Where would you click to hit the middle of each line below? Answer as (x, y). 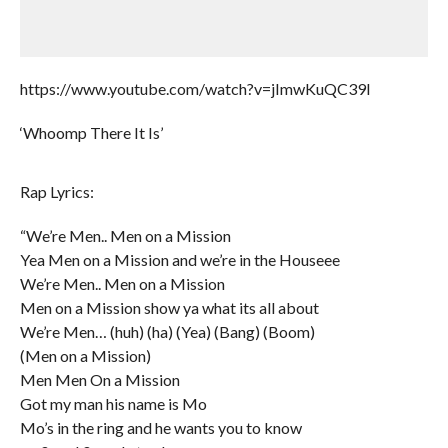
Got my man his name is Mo (113, 403)
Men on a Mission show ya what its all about (169, 307)
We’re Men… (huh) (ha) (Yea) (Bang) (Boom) (167, 331)
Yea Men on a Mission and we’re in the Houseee (179, 259)
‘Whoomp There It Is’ (91, 132)
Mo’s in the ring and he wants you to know (160, 427)
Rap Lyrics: (56, 191)
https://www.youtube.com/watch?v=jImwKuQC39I (195, 88)
